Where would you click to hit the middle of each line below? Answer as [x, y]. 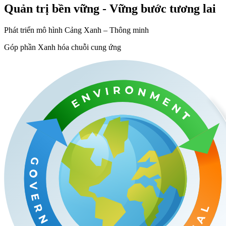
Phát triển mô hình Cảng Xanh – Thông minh [76, 30]
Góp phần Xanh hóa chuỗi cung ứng [63, 47]
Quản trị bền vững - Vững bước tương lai [110, 8]
